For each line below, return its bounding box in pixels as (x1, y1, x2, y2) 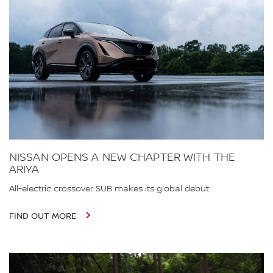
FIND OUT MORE (9, 211, 79, 221)
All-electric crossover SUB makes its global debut (9, 183, 209, 194)
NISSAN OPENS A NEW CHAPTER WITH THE (9, 151, 235, 164)
